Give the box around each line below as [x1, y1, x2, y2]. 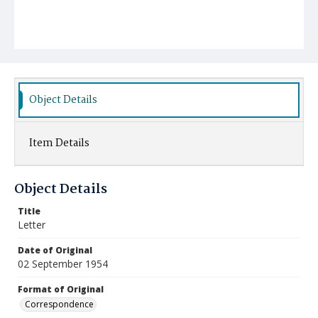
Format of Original [18, 283, 104, 295]
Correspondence [25, 298, 94, 310]
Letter [18, 218, 45, 231]
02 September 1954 [18, 257, 108, 270]
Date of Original [18, 244, 92, 256]
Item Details [29, 135, 89, 152]
